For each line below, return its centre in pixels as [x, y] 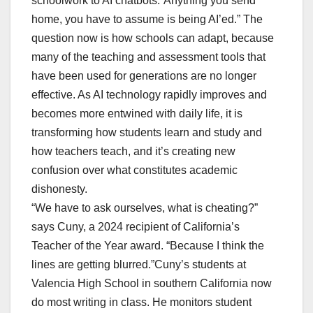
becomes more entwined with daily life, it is [137, 114]
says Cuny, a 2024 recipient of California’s [136, 227]
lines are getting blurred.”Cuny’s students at [139, 265]
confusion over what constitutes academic [134, 170]
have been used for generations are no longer [144, 76]
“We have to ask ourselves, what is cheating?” [145, 208]
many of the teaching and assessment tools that [148, 57]
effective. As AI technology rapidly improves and [149, 95]
